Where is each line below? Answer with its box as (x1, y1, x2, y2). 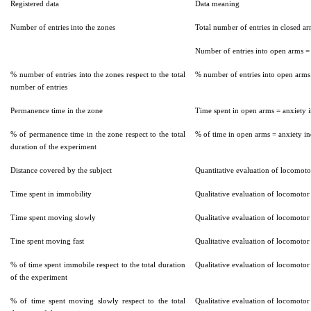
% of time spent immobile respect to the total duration (10, 260, 185, 269)
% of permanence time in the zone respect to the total (10, 130, 185, 138)
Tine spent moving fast (10, 237, 85, 245)
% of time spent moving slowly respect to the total (10, 296, 185, 305)
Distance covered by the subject (10, 166, 112, 174)
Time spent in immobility (10, 190, 92, 198)
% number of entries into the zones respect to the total (10, 70, 185, 78)
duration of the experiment (10, 142, 97, 151)
